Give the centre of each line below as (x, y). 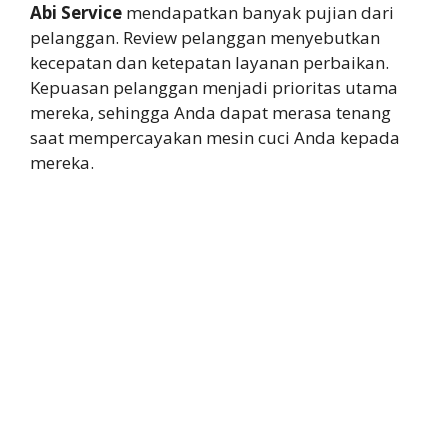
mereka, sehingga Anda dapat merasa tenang (210, 112)
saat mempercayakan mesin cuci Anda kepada (215, 137)
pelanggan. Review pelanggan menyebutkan (205, 37)
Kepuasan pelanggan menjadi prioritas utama (214, 87)
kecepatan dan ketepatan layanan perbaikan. (209, 62)
